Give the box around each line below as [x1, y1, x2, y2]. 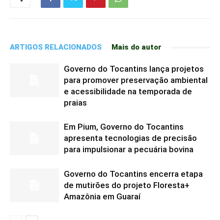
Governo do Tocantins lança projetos [64, 64, 204, 74]
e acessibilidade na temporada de [64, 86, 192, 96]
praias [64, 98, 87, 108]
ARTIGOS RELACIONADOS [10, 43, 102, 52]
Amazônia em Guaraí [64, 192, 140, 201]
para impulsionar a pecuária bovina [64, 144, 193, 154]
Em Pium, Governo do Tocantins [64, 122, 184, 132]
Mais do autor [111, 43, 162, 52]
